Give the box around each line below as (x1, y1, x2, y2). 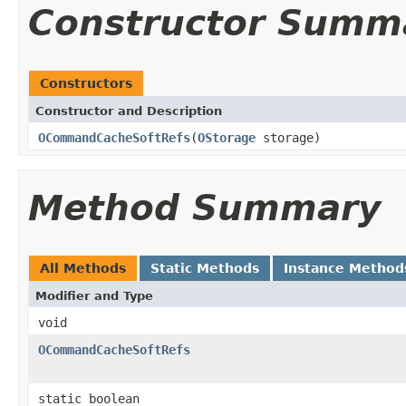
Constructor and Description (35, 103, 222, 118)
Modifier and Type (35, 288, 153, 303)
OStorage (198, 130, 256, 145)
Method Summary (28, 187, 381, 228)
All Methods (40, 260, 126, 275)
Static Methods (150, 260, 259, 275)
